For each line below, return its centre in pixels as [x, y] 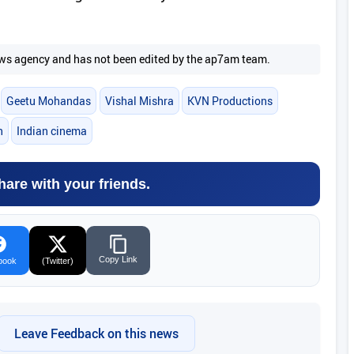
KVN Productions [230, 101]
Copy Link [118, 259]
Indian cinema [51, 131]
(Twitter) [58, 261]
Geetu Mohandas [49, 101]
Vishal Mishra [139, 101]
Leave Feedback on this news [96, 333]
